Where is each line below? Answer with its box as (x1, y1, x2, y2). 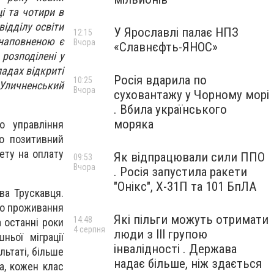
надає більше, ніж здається (114, 256, 262, 271)
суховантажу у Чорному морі (114, 87, 269, 102)
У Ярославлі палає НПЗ (114, 25, 239, 40)
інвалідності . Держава (114, 242, 237, 256)
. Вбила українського (114, 102, 227, 117)
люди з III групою (114, 227, 207, 242)
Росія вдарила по (114, 73, 207, 87)
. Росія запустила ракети (114, 165, 247, 179)
